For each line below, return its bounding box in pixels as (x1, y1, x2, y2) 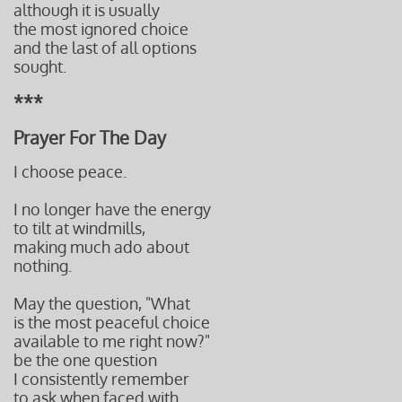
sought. (13, 57, 66, 76)
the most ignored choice (13, 19, 188, 39)
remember (111, 369, 189, 389)
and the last (13, 38, 101, 57)
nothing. (13, 256, 72, 275)
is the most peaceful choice (13, 312, 210, 332)
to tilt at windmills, (13, 218, 145, 238)
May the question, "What (13, 293, 190, 313)
